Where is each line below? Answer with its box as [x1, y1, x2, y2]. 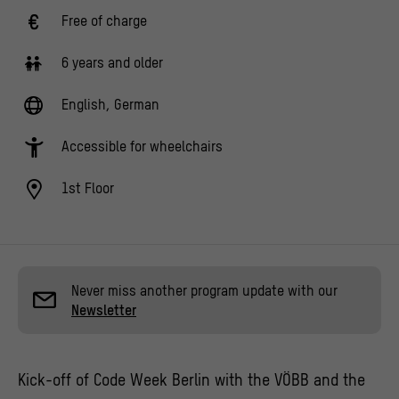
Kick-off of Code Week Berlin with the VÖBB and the [18, 370, 365, 390]
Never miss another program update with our [71, 282, 338, 299]
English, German [61, 96, 159, 113]
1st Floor [61, 180, 114, 197]
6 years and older [61, 54, 163, 71]
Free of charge [61, 12, 147, 29]
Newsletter [71, 302, 136, 319]
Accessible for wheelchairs [61, 138, 223, 155]
